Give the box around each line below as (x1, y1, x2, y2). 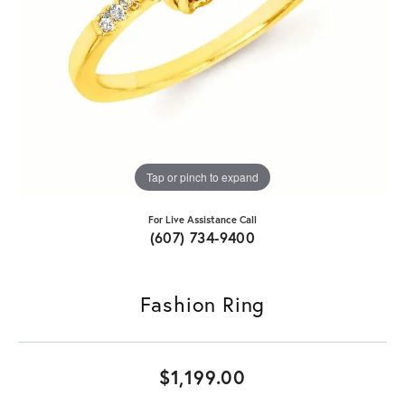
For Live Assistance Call (148, 212, 257, 227)
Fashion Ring (139, 290, 266, 318)
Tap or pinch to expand (146, 168, 259, 184)
